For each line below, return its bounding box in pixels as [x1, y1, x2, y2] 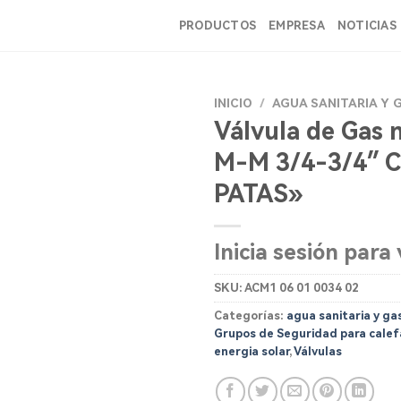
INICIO [214, 96, 252, 110]
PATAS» [214, 179, 303, 209]
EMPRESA [269, 18, 325, 32]
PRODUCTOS [178, 18, 257, 32]
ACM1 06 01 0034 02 [244, 280, 359, 294]
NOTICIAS [337, 18, 397, 32]
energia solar [214, 344, 289, 358]
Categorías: [214, 308, 286, 322]
